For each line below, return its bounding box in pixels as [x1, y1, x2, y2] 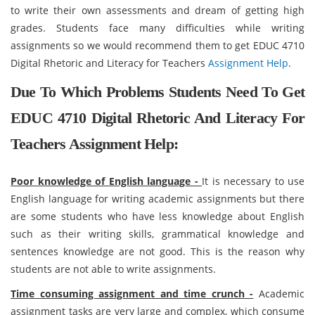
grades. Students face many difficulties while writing [11, 21, 304, 34]
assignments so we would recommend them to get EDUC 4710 [11, 39, 304, 52]
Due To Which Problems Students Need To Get [11, 83, 304, 101]
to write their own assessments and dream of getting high [11, 4, 304, 17]
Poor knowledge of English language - [11, 174, 202, 188]
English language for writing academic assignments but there [11, 192, 304, 205]
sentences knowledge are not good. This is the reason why [11, 245, 304, 258]
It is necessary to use [202, 174, 304, 188]
